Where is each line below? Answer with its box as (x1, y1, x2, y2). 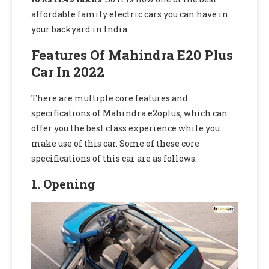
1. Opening (31, 175, 95, 192)
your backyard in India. (31, 23, 133, 35)
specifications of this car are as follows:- (31, 152, 200, 164)
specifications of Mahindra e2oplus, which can (31, 107, 228, 119)
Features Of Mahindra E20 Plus (31, 46, 233, 64)
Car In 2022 (31, 62, 104, 80)
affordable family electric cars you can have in (31, 8, 228, 20)
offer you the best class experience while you (31, 122, 220, 134)
